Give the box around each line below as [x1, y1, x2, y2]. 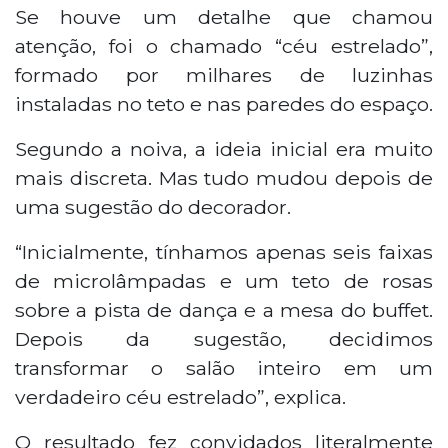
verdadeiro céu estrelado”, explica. [15, 384, 346, 409]
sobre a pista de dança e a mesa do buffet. [15, 297, 433, 322]
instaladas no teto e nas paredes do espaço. [15, 91, 433, 116]
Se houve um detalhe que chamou [15, 4, 433, 29]
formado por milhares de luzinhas [15, 62, 433, 87]
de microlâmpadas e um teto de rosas [15, 268, 433, 293]
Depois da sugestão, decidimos [15, 326, 433, 351]
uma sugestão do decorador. [15, 194, 291, 219]
